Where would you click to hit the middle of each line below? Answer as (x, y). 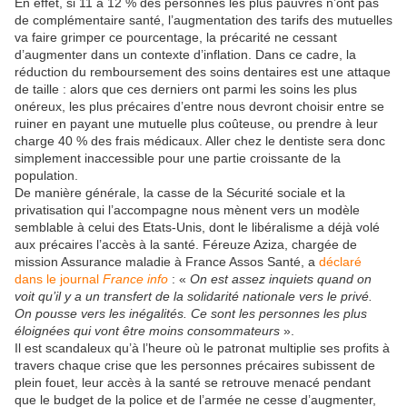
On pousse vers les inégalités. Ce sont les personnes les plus (191, 314)
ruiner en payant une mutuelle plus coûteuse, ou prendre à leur (196, 124)
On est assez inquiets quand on (281, 279)
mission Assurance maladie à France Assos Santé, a (167, 262)
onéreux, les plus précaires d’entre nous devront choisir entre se (199, 107)
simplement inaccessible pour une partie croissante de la (178, 159)
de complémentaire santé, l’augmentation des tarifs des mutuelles (203, 20)
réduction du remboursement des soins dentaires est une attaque (203, 72)
